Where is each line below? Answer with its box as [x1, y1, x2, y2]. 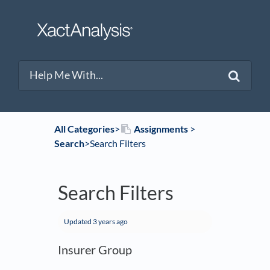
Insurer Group [58, 242, 132, 257]
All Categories [54, 123, 115, 135]
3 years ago [93, 217, 128, 227]
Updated [64, 217, 93, 227]
